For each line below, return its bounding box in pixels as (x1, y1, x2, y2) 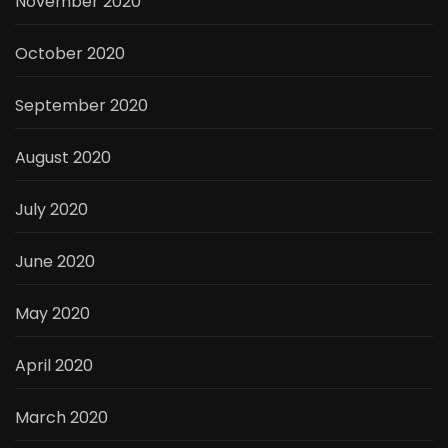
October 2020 (15, 42, 125, 66)
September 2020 (15, 94, 148, 118)
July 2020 (15, 198, 88, 222)
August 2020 (15, 146, 111, 170)
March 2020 (15, 406, 108, 430)
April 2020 (15, 354, 93, 378)
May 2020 (15, 302, 90, 326)
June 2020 (15, 250, 95, 274)
